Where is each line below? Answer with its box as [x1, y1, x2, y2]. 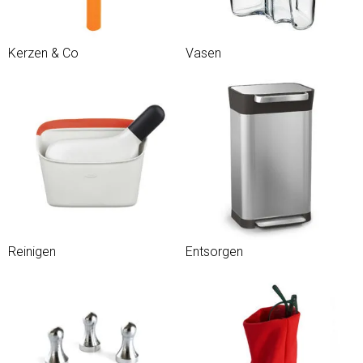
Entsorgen [186, 244, 243, 259]
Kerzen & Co [8, 45, 79, 61]
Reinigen [8, 244, 56, 259]
